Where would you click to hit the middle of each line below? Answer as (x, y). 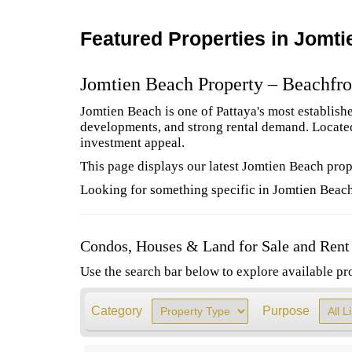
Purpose (286, 310)
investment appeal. (132, 143)
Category (116, 310)
